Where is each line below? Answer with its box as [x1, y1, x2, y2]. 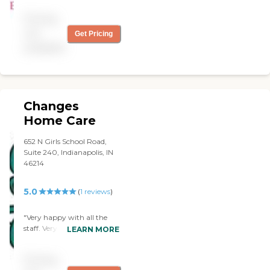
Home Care [24, 113, 96, 128]
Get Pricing [75, 29, 113, 38]
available [24, 42, 66, 54]
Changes [24, 98, 80, 113]
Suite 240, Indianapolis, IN [24, 147, 114, 157]
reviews [82, 186, 110, 196]
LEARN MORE [67, 224, 120, 234]
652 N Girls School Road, [24, 136, 107, 146]
